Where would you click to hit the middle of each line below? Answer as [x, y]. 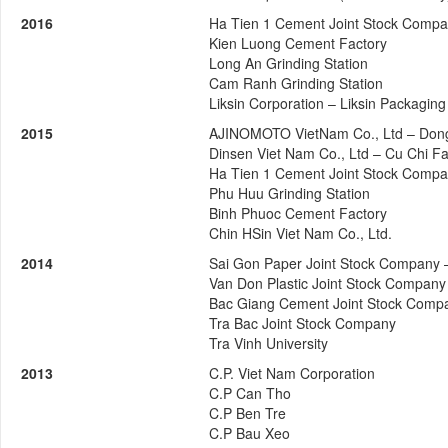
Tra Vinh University [268, 343]
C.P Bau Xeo [249, 433]
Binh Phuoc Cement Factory [298, 213]
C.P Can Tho [250, 393]
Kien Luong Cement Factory [298, 43]
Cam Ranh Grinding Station [296, 83]
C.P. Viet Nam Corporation [292, 373]
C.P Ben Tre [247, 413]
